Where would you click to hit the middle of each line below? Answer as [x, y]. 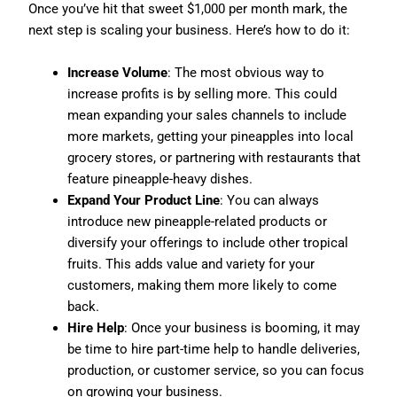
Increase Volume [118, 73]
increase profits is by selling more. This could [202, 94]
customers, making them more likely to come [202, 286]
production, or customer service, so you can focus [216, 371]
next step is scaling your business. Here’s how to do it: [190, 31]
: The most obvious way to [246, 73]
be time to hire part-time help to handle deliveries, [214, 350]
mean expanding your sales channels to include [207, 116]
